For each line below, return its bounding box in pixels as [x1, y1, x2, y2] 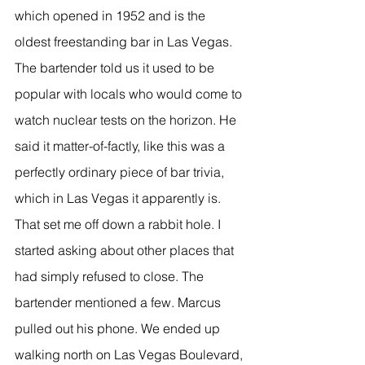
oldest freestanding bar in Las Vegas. [15, 33, 235, 50]
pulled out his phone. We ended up [15, 319, 223, 336]
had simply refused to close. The [15, 267, 207, 284]
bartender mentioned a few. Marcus [15, 293, 224, 310]
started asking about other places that [15, 241, 237, 258]
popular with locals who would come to [15, 85, 245, 102]
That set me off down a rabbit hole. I [15, 215, 224, 232]
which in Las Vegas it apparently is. [15, 189, 221, 206]
